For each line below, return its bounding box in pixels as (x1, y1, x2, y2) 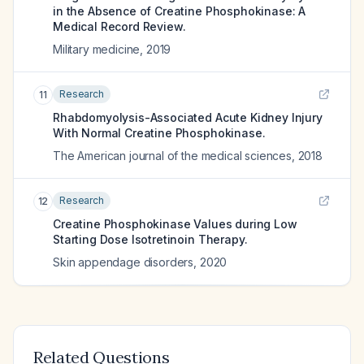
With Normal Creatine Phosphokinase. (53, 126, 266, 140)
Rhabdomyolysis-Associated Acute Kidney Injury (53, 110, 323, 124)
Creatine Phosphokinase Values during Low (53, 217, 297, 231)
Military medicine (53, 42, 141, 56)
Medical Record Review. (53, 19, 186, 33)
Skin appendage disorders (53, 255, 194, 269)
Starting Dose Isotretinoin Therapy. (53, 232, 248, 246)
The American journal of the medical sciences (53, 149, 292, 162)
